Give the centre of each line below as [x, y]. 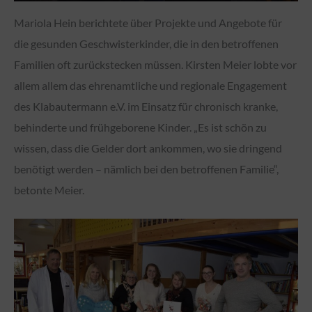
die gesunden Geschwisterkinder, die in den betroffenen [146, 44]
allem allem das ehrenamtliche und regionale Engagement [150, 86]
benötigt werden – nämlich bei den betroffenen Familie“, [146, 169]
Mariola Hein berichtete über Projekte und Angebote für [148, 23]
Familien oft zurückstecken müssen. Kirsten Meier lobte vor [155, 65]
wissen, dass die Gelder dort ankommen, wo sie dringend [148, 148]
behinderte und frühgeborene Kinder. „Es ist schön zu [140, 127]
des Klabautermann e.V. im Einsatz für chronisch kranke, [146, 107]
